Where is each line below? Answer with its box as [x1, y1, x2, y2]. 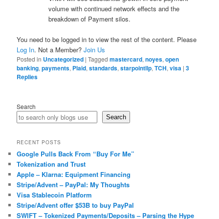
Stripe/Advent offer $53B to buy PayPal [17, 200, 134, 210]
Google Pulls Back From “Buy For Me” [17, 149, 135, 159]
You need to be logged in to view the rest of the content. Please [17, 34, 197, 44]
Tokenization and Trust [17, 159, 86, 169]
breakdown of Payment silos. [48, 14, 131, 23]
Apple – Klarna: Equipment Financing [17, 170, 131, 179]
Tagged [88, 54, 109, 63]
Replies [17, 72, 38, 81]
